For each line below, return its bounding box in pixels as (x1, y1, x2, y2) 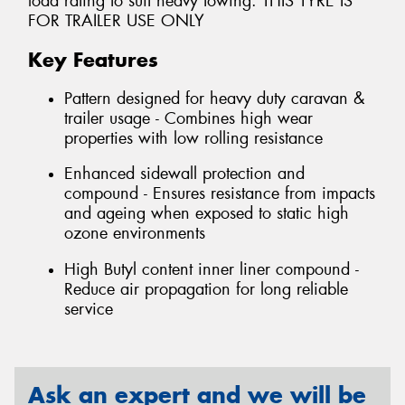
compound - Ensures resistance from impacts (64, 183, 375, 205)
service (64, 297, 113, 320)
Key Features (28, 47, 158, 73)
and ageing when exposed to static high (64, 202, 349, 225)
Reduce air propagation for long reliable (64, 278, 348, 300)
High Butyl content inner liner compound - (64, 258, 359, 280)
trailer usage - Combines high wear (64, 107, 313, 129)
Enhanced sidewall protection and (64, 163, 305, 185)
